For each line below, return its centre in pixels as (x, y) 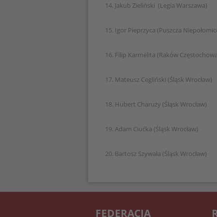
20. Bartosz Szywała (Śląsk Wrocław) (156, 154)
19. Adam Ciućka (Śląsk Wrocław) (152, 129)
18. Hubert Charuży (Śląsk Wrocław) (156, 104)
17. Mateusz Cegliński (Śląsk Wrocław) (159, 79)
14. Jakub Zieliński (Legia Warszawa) (156, 5)
